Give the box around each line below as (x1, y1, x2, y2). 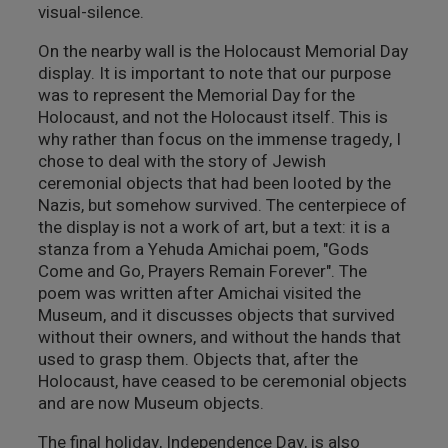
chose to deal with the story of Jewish (37, 149, 326, 174)
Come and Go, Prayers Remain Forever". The (37, 259, 367, 284)
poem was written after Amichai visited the (37, 281, 361, 306)
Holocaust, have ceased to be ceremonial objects (37, 369, 407, 394)
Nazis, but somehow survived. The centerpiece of (37, 193, 407, 218)
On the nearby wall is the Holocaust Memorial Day (37, 39, 408, 64)
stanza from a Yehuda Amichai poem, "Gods (37, 237, 369, 262)
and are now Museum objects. (37, 391, 264, 416)
